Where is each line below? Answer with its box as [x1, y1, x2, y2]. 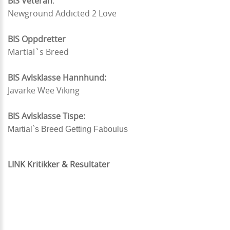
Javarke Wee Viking [8, 84, 82, 96]
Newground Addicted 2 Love [8, 7, 119, 19]
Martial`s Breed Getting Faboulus [8, 124, 128, 133]
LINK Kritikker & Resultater [8, 158, 112, 170]
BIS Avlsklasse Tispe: [8, 110, 87, 122]
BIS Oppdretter [8, 33, 66, 45]
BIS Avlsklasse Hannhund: [8, 71, 108, 83]
